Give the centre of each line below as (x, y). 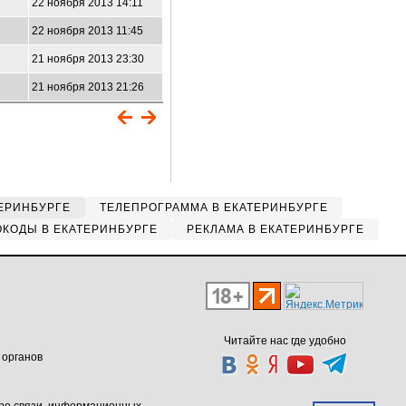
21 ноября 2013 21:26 (88, 87)
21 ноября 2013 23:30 (88, 59)
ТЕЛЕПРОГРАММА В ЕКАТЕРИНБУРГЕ (214, 208)
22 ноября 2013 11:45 (87, 31)
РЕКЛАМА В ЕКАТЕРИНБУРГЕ (275, 229)
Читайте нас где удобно (285, 341)
